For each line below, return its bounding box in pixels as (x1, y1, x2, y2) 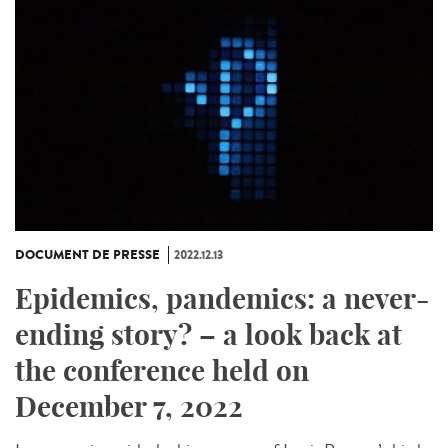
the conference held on (15, 353, 309, 389)
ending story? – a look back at (15, 317, 402, 353)
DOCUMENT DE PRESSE (15, 246, 160, 265)
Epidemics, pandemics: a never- (15, 281, 429, 317)
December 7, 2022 (15, 389, 243, 425)
